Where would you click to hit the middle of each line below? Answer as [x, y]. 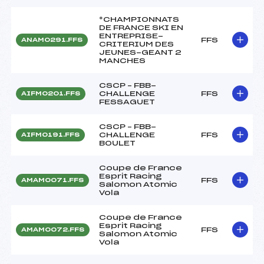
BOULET [117, 143]
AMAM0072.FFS [53, 230]
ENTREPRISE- [131, 36]
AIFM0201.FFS [51, 93]
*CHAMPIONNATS [139, 19]
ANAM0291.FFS [52, 40]
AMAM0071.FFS [52, 180]
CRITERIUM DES [136, 44]
